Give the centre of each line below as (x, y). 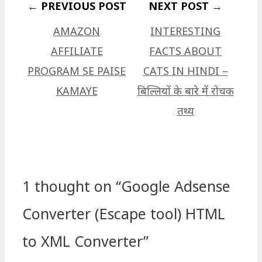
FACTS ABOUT (185, 51)
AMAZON (77, 31)
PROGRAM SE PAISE (77, 71)
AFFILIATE (77, 51)
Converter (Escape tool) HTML (124, 213)
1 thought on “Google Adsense (126, 186)
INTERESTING (185, 31)
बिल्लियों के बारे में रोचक (185, 91)
